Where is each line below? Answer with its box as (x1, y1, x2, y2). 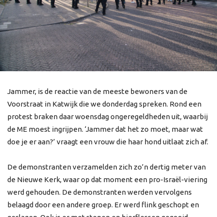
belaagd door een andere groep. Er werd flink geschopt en (7, 200, 199, 209)
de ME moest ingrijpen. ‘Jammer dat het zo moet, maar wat (7, 124, 203, 133)
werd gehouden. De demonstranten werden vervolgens (7, 187, 192, 196)
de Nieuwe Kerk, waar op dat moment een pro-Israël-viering (7, 175, 207, 184)
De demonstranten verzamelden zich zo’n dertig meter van (7, 162, 206, 171)
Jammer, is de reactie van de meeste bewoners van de (7, 87, 187, 95)
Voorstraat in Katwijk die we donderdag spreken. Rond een (7, 99, 201, 108)
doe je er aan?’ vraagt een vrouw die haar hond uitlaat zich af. (7, 137, 208, 146)
